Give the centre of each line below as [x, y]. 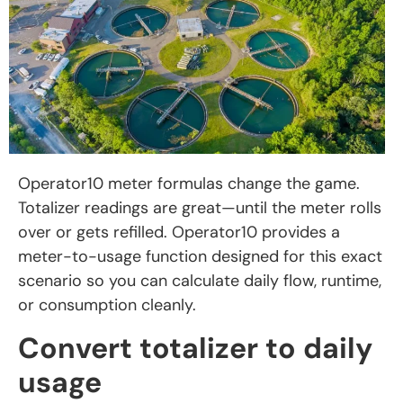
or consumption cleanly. [107, 305]
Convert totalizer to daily [195, 348]
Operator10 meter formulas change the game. [189, 184]
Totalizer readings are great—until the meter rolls [200, 208]
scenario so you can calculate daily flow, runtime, [200, 281]
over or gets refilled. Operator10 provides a [179, 233]
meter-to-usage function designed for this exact [200, 257]
